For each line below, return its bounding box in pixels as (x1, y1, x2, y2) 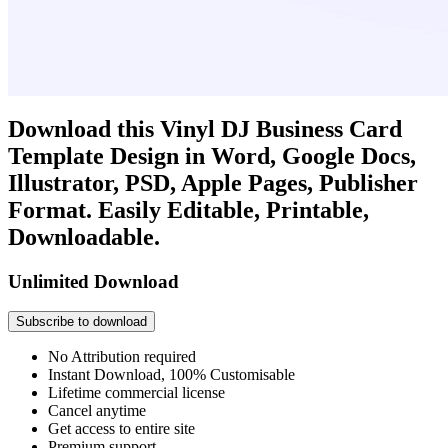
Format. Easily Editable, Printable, (8, 196, 369, 223)
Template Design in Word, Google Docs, (8, 142, 416, 169)
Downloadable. (8, 223, 160, 250)
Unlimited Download (8, 270, 179, 292)
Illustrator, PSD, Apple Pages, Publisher (8, 169, 418, 196)
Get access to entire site (48, 420, 195, 438)
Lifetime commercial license (48, 384, 225, 402)
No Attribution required (48, 348, 196, 366)
